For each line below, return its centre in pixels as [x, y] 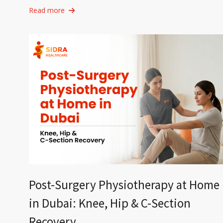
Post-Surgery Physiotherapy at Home [124, 185]
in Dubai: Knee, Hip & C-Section [110, 203]
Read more [47, 10]
